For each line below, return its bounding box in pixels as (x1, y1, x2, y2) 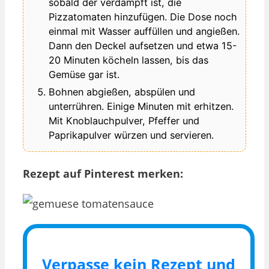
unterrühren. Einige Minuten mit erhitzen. (49, 100, 234, 113)
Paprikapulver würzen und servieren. (49, 129, 214, 142)
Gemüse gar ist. (49, 68, 119, 81)
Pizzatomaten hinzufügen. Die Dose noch (49, 11, 237, 23)
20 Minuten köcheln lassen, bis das (49, 54, 208, 67)
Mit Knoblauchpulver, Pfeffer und (49, 115, 199, 127)
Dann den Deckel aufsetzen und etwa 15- (49, 40, 237, 52)
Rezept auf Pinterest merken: (23, 166, 186, 181)
